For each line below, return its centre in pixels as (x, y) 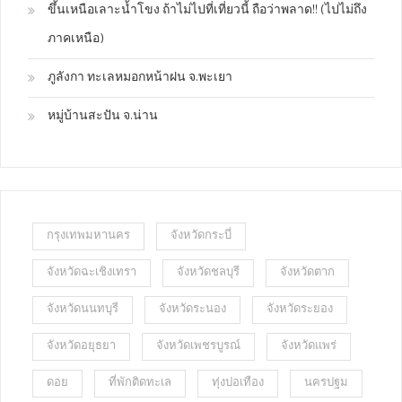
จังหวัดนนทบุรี (83, 309)
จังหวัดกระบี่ (201, 236)
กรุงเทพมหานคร (88, 236)
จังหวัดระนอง (192, 309)
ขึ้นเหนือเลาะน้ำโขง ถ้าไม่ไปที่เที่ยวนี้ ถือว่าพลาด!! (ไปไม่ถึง (207, 10)
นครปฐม (326, 383)
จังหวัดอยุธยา (81, 346)
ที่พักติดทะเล (140, 383)
